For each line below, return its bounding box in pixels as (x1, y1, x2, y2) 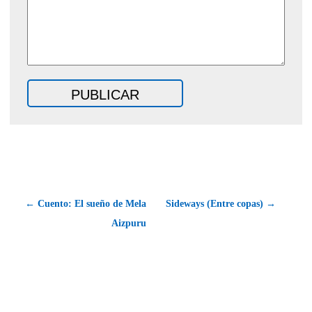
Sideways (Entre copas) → (166, 198, 276, 209)
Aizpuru (111, 217, 146, 228)
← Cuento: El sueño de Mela (25, 198, 146, 209)
